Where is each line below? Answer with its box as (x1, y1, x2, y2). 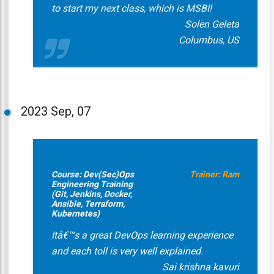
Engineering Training (51, 179, 133, 189)
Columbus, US (178, 34, 239, 46)
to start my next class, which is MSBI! (51, 2, 212, 14)
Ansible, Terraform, (51, 199, 125, 209)
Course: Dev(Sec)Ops (51, 169, 134, 179)
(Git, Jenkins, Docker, (51, 189, 132, 199)
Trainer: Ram (189, 169, 239, 179)
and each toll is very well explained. (51, 245, 203, 257)
